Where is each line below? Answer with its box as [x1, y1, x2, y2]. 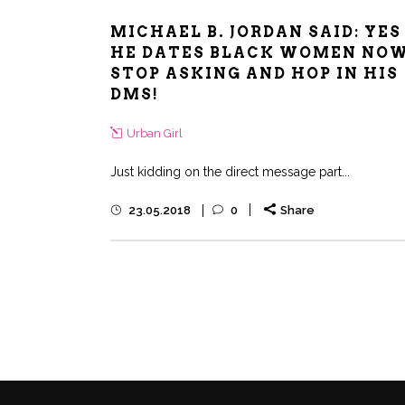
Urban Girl [127, 127, 183, 140]
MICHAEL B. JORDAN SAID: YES [110, 24, 401, 41]
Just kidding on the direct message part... [110, 165, 350, 179]
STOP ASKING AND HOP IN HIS [110, 65, 399, 82]
